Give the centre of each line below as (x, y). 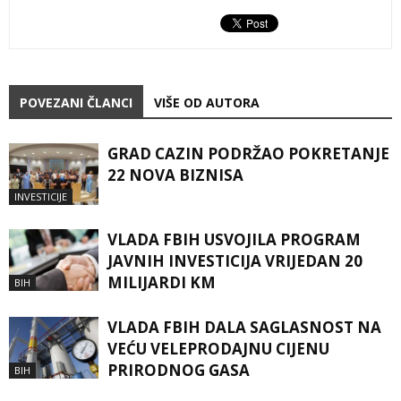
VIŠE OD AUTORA (207, 103)
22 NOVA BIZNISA (175, 175)
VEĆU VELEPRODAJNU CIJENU (218, 349)
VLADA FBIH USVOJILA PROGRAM (234, 240)
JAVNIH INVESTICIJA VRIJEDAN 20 (235, 261)
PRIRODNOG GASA (179, 371)
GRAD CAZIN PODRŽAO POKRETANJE (248, 154)
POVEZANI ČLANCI (76, 103)
